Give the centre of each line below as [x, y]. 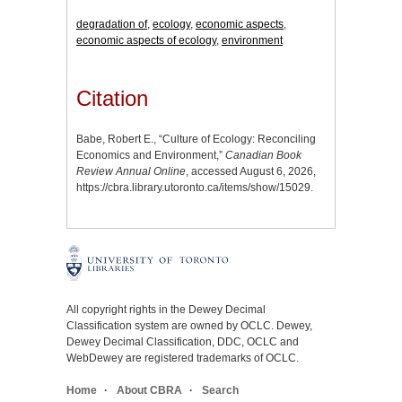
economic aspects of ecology [146, 41]
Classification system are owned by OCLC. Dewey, [189, 326]
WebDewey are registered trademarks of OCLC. [183, 358]
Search [220, 391]
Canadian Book [263, 156]
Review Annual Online [131, 172]
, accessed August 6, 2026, [251, 172]
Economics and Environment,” [151, 156]
